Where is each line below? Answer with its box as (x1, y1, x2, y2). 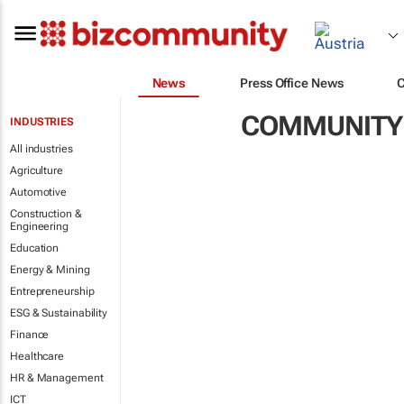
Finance (10, 328, 50, 341)
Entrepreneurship (10, 285, 95, 298)
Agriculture (10, 164, 63, 177)
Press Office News (240, 75, 344, 90)
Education (10, 242, 60, 254)
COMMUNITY (240, 110, 402, 142)
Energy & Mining (10, 263, 90, 276)
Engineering (10, 220, 69, 233)
